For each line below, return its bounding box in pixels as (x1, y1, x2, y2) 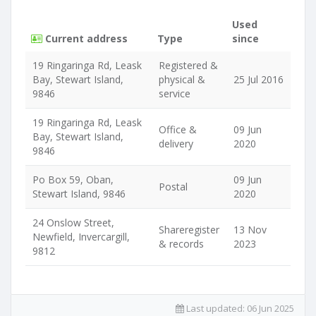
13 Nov (233, 223, 267, 236)
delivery (159, 137, 193, 150)
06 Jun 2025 (247, 302, 294, 315)
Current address (42, 32, 128, 45)
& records (159, 237, 204, 250)
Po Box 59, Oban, (32, 173, 114, 186)
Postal (159, 180, 188, 193)
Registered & (159, 59, 218, 72)
